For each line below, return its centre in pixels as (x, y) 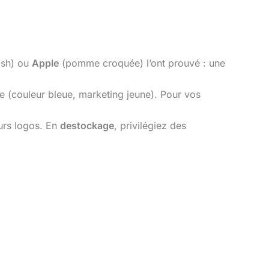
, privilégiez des (150, 125)
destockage (87, 125)
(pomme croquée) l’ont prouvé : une (142, 63)
